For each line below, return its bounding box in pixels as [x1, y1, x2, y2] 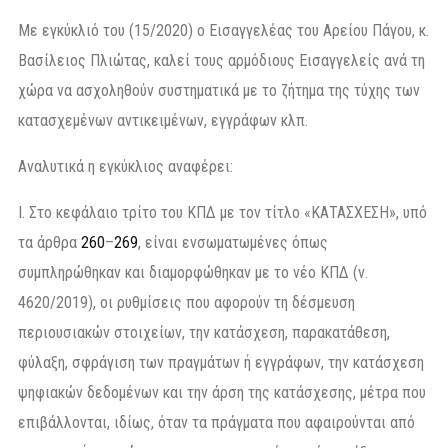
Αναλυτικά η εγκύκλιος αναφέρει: [18, 156, 233, 176]
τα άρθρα [18, 232, 81, 252]
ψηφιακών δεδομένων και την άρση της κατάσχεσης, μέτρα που [18, 382, 426, 402]
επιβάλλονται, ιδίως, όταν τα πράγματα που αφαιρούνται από [18, 412, 415, 432]
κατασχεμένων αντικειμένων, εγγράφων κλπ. [18, 110, 308, 130]
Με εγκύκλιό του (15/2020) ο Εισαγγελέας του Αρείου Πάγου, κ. [18, 20, 429, 40]
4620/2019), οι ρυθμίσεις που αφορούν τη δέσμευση [18, 292, 355, 312]
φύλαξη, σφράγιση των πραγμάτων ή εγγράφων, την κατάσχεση [18, 352, 424, 372]
